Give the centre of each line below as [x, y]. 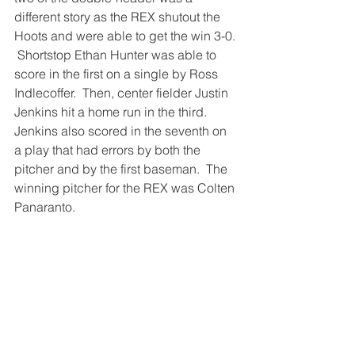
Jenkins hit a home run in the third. [114, 112]
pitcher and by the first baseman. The [122, 169]
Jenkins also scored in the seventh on [122, 131]
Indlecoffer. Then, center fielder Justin [123, 93]
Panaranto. [45, 207]
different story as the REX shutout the [119, 17]
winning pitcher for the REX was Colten [126, 188]
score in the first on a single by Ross [118, 74]
